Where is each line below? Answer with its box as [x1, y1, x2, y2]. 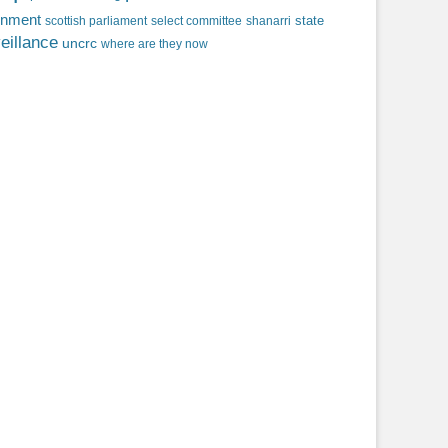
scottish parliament [45, 14, 147, 28]
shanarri [246, 14, 291, 28]
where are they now [101, 37, 208, 51]
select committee [151, 14, 242, 28]
